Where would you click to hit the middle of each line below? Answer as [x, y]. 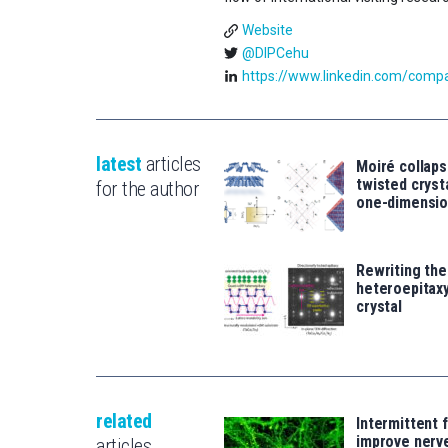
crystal [379, 306]
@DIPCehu [275, 52]
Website [267, 30]
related [124, 420]
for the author [147, 188]
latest [118, 163]
